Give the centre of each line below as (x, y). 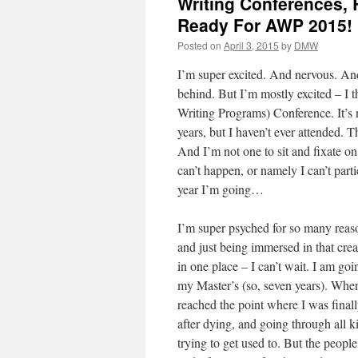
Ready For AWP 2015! (265, 25)
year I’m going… (221, 189)
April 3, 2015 (251, 45)
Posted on (199, 45)
